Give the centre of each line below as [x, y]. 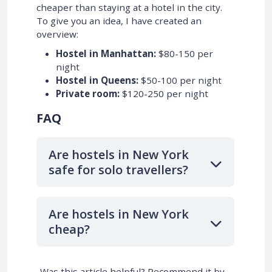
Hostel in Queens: [97, 80]
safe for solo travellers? [118, 170]
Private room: [88, 94]
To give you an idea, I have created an [119, 21]
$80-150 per [185, 54]
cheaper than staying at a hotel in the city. [129, 8]
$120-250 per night [164, 94]
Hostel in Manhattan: [106, 54]
